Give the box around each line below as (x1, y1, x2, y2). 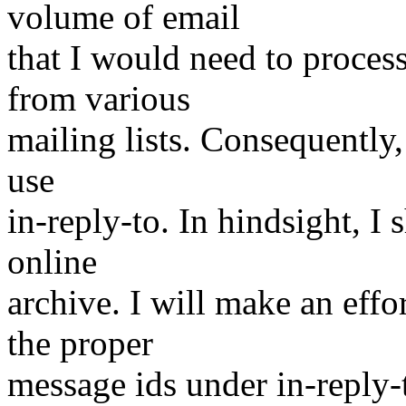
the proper (7, 324, 153, 363)
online (7, 242, 97, 282)
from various (7, 79, 190, 119)
